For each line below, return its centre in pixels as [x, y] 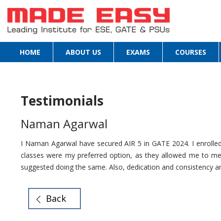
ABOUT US [83, 52]
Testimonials [62, 101]
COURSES [191, 52]
